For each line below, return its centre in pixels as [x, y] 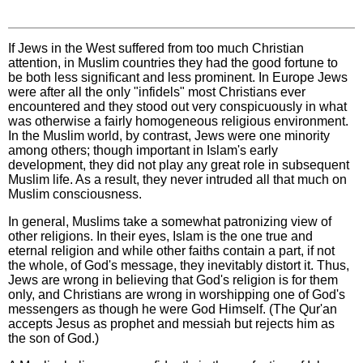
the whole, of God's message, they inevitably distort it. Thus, [179, 266]
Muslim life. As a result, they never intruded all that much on [177, 180]
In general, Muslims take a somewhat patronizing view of [170, 222]
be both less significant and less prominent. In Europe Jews [178, 78]
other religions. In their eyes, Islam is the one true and [160, 237]
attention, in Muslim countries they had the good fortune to [173, 63]
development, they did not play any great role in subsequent [179, 165]
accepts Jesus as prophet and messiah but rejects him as [171, 324]
